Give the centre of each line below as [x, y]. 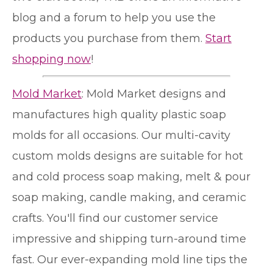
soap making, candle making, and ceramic [129, 197]
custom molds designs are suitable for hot [128, 156]
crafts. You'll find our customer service [115, 218]
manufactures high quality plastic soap [119, 114]
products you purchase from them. [109, 38]
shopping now [51, 59]
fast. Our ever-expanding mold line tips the [130, 259]
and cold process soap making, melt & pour [131, 176]
